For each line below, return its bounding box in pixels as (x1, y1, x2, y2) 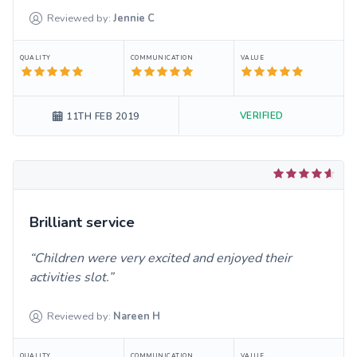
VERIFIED (239, 109, 284, 123)
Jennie (113, 11, 146, 26)
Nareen (113, 309, 151, 324)
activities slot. (29, 269, 108, 287)
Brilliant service (29, 213, 135, 233)
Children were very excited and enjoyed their (34, 249, 292, 268)
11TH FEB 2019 (66, 110, 139, 124)
